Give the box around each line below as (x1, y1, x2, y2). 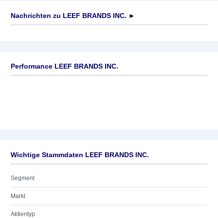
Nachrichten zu (11, 12, 61, 19)
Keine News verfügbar (11, 31, 70, 38)
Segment (11, 175, 35, 182)
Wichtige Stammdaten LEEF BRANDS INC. (11, 151, 149, 159)
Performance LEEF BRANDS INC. (11, 62, 118, 70)
